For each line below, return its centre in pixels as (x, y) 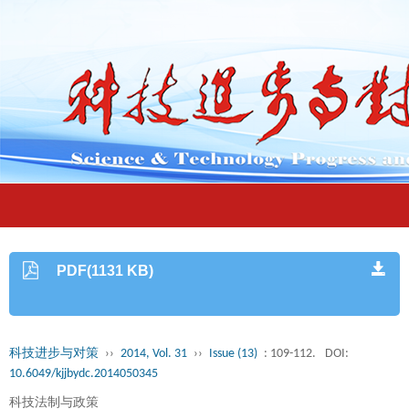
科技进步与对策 (54, 354)
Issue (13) (233, 354)
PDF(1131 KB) (105, 271)
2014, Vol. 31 (154, 354)
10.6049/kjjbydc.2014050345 (84, 374)
